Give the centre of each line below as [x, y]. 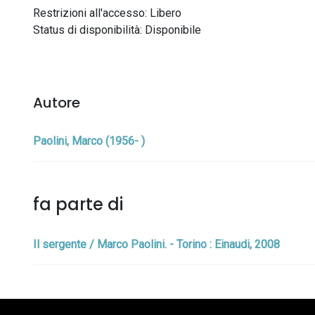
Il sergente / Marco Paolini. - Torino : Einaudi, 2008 [156, 244]
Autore [57, 103]
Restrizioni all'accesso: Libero [107, 13]
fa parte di [78, 204]
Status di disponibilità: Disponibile [117, 30]
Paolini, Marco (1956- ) [89, 141]
